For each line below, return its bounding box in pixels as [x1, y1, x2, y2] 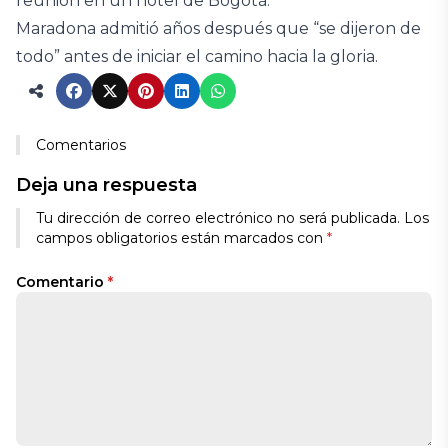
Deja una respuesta [16, 174, 197, 196]
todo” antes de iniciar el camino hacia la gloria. [16, 47, 378, 66]
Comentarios [36, 136, 126, 154]
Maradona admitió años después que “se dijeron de [16, 19, 421, 38]
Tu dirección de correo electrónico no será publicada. [36, 209, 400, 227]
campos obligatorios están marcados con [36, 229, 327, 247]
